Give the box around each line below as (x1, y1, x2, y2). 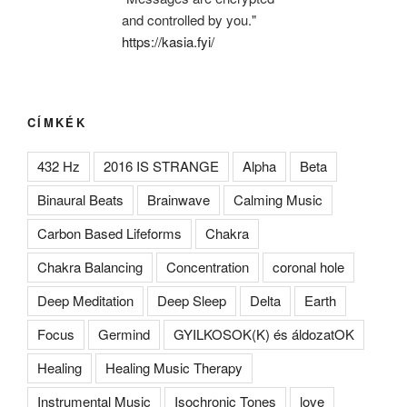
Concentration (166, 257, 249, 277)
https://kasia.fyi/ (122, 32, 214, 52)
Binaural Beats (37, 190, 124, 210)
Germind (98, 324, 150, 344)
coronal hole (273, 257, 344, 277)
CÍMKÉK (27, 113, 87, 131)
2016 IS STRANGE (104, 156, 219, 176)
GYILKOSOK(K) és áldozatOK (174, 324, 354, 344)
